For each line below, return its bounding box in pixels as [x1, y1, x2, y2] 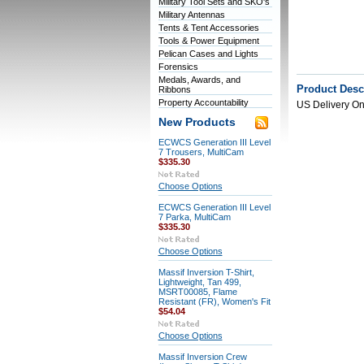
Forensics [158, 62, 198, 71]
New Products [158, 116, 236, 128]
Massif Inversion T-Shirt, [158, 267, 254, 277]
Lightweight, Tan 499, [158, 277, 241, 287]
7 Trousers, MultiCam [158, 147, 244, 157]
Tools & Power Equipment [158, 36, 259, 45]
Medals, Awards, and [158, 75, 240, 84]
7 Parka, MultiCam [158, 212, 231, 222]
